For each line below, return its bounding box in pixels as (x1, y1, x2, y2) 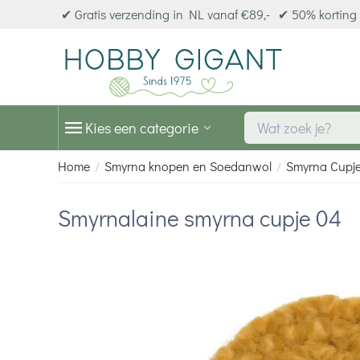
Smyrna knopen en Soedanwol (104, 157, 272, 174)
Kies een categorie (85, 118, 198, 137)
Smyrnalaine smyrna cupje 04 (58, 202, 342, 232)
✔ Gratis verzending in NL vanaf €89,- (61, 6, 270, 22)
